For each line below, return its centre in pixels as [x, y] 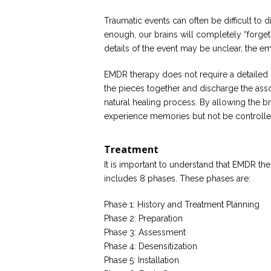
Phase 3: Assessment [145, 232]
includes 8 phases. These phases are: [177, 178]
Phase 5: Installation [142, 260]
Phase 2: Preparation [143, 218]
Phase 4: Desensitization [151, 246]
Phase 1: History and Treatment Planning [182, 204]
